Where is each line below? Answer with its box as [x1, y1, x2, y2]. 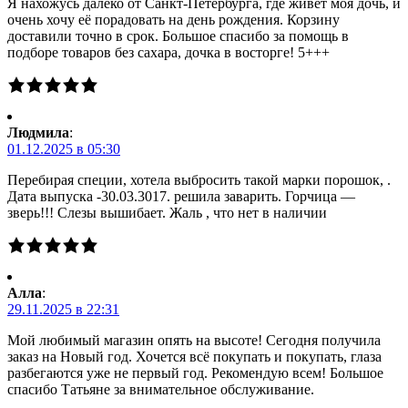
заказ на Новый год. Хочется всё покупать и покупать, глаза [7, 348, 382, 364]
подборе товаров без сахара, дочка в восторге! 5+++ [7, 44, 330, 60]
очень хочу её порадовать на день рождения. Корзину [7, 11, 340, 27]
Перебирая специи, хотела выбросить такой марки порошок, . [7, 171, 391, 188]
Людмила [7, 124, 69, 140]
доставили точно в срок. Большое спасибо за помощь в [7, 27, 349, 44]
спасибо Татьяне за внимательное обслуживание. [7, 381, 314, 397]
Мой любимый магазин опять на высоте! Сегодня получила [7, 331, 381, 348]
